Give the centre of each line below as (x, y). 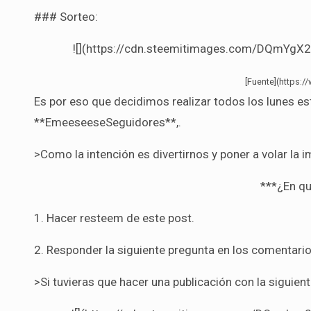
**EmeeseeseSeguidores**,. (108, 122)
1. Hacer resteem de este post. (114, 218)
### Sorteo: (66, 16)
